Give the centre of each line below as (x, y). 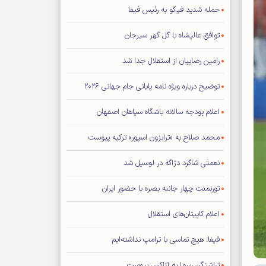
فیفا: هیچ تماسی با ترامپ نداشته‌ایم (166, 240)
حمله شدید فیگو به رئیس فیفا (174, 10)
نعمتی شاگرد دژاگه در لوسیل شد (172, 163)
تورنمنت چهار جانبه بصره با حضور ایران (161, 189)
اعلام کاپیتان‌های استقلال (184, 214)
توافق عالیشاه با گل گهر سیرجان (172, 36)
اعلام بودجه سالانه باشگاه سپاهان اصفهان (158, 112)
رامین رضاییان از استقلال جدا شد (171, 61)
